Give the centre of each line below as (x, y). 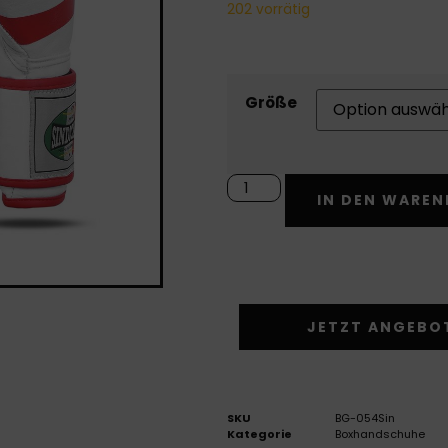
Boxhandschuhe (379, 433)
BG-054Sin (364, 417)
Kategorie (259, 433)
